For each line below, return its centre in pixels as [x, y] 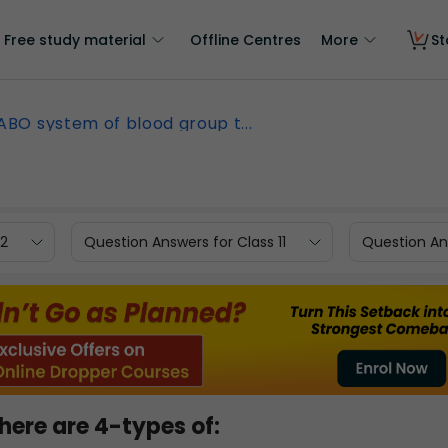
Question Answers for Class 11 [185, 241]
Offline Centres [245, 40]
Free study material [75, 40]
